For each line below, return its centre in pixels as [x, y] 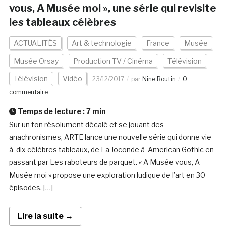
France [158, 43]
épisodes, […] [31, 188]
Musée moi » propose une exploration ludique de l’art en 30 [107, 175]
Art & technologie [101, 43]
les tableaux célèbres [62, 22]
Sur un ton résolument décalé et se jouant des [86, 125]
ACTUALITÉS [35, 43]
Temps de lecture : [51, 111]
